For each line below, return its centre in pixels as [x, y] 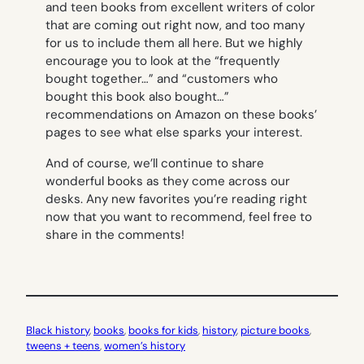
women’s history [145, 345]
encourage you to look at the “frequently [162, 61]
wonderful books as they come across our [168, 181]
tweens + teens [63, 345]
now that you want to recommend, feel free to [179, 217]
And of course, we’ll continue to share [155, 163]
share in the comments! [115, 234]
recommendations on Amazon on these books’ [181, 115]
